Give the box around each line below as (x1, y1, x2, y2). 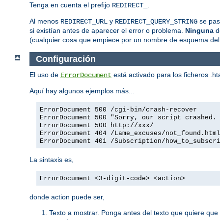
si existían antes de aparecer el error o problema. (29, 27, 185, 35)
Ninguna (185, 27, 214, 35)
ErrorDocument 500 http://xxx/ (40, 122, 154, 130)
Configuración (35, 54, 96, 64)
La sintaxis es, (29, 156, 74, 164)
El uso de (29, 71, 60, 79)
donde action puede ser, (29, 193, 105, 201)
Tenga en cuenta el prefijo (29, 1, 112, 9)
